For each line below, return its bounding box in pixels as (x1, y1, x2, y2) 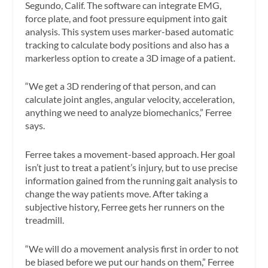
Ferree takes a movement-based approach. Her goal (25, 148, 236, 160)
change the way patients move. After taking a (25, 188, 209, 199)
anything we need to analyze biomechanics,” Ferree (25, 106, 232, 118)
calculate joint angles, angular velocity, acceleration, (25, 93, 235, 105)
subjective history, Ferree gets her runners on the (25, 201, 225, 212)
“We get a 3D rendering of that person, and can (25, 80, 217, 92)
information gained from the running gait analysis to (25, 175, 238, 186)
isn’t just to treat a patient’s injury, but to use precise (25, 162, 238, 173)
